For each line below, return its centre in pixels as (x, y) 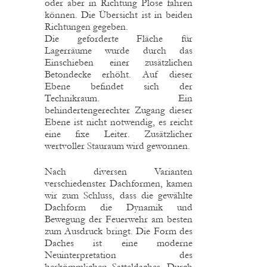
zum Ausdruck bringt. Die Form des (119, 231)
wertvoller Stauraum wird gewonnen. (117, 145)
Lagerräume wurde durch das (119, 50)
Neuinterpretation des (119, 254)
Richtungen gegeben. (86, 26)
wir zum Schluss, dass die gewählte (119, 195)
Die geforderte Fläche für (119, 38)
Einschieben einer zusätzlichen (119, 62)
